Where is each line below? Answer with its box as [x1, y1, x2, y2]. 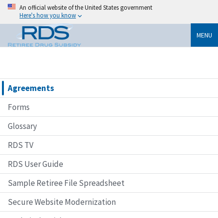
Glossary [8, 120, 37, 131]
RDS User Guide [8, 158, 63, 169]
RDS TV [8, 139, 34, 150]
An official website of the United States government [19, 3, 152, 11]
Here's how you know [19, 11, 76, 19]
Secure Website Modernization [8, 196, 116, 207]
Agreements [8, 82, 54, 93]
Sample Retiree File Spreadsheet [8, 177, 125, 188]
